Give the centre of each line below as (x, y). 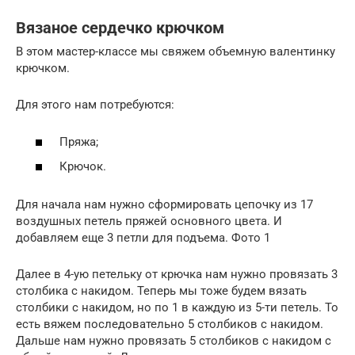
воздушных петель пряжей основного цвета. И (149, 221)
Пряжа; (79, 141)
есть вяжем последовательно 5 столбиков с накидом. (170, 324)
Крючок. (83, 167)
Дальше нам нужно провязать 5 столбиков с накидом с (174, 341)
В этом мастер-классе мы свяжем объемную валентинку (176, 52)
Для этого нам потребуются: (95, 105)
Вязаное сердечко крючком (120, 28)
